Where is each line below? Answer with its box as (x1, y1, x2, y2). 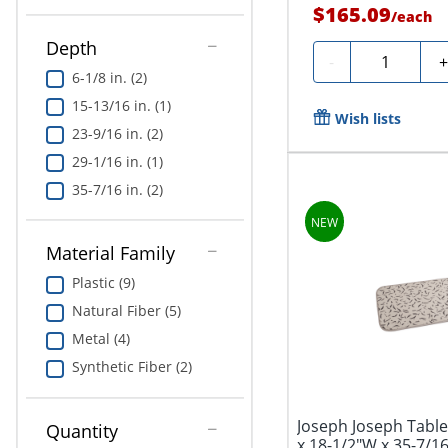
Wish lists (334, 108, 401, 128)
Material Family (45, 241, 175, 266)
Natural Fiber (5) (71, 301, 181, 321)
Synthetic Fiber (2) (71, 357, 192, 377)
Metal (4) (71, 329, 130, 349)
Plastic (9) (71, 273, 135, 293)
